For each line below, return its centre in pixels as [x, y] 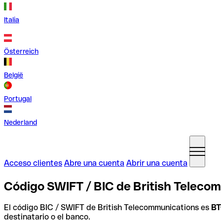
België [14, 75]
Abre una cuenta [94, 163]
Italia [12, 20]
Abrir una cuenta [157, 163]
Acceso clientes [33, 163]
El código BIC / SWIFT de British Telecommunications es [108, 207]
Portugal [18, 99]
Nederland [20, 122]
